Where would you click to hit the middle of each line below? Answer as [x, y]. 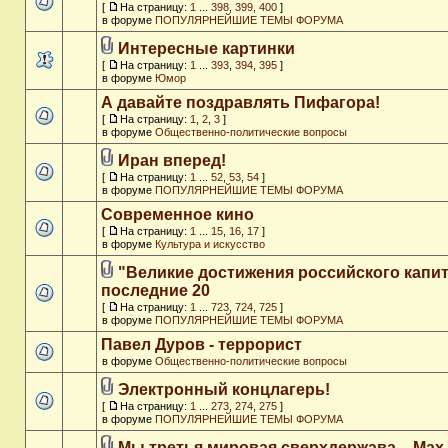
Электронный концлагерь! [224, 389]
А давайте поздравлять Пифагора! [240, 102]
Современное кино [177, 214]
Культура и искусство [210, 244]
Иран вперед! [172, 160]
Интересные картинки [206, 48]
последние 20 [155, 290]
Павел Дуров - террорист [201, 344]
